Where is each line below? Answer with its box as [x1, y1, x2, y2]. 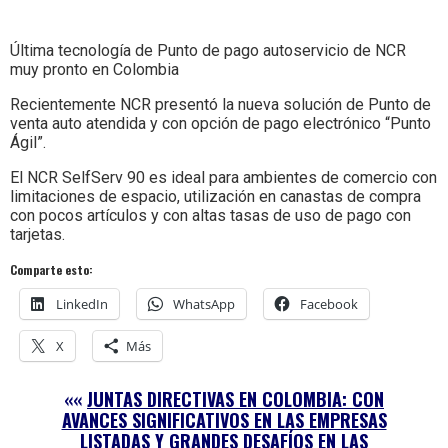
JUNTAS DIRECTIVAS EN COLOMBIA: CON [87, 385, 384, 412]
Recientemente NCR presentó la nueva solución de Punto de [10, 94, 431, 114]
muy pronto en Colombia [10, 59, 179, 79]
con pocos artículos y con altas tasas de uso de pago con [10, 205, 411, 225]
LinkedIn [56, 294, 108, 313]
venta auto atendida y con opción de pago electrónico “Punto [10, 113, 431, 133]
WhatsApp [173, 294, 235, 313]
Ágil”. [10, 132, 46, 152]
